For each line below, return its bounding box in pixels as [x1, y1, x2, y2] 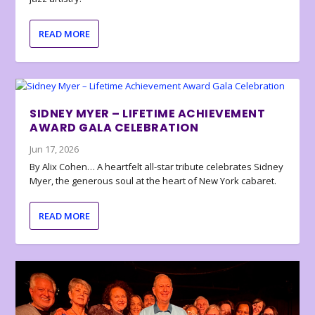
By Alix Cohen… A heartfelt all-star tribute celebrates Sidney [30, 160, 284, 173]
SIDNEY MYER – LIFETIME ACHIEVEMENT [30, 105, 266, 122]
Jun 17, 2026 [30, 142, 79, 155]
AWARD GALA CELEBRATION [30, 119, 199, 136]
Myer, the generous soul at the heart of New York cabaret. [30, 174, 277, 187]
